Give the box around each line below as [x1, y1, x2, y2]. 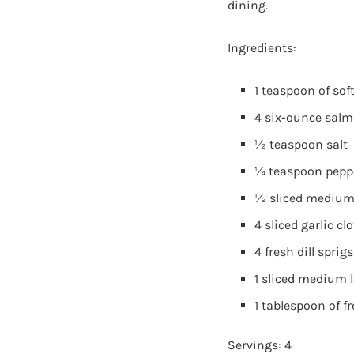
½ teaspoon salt [254, 136, 348, 152]
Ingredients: [228, 40, 296, 55]
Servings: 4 [228, 337, 292, 352]
